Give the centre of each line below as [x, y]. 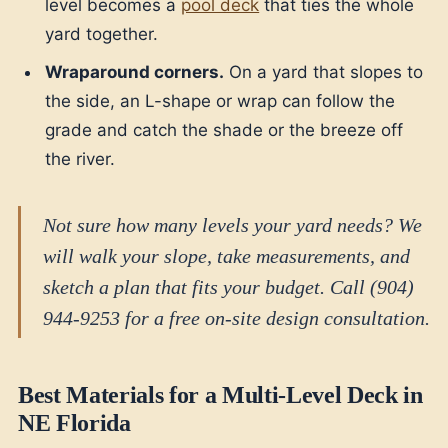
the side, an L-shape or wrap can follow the [220, 100]
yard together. [102, 34]
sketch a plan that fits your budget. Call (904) [228, 286]
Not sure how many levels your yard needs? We [232, 224]
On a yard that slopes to [324, 71]
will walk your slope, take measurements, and [226, 255]
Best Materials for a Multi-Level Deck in [220, 394]
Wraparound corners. [135, 71]
